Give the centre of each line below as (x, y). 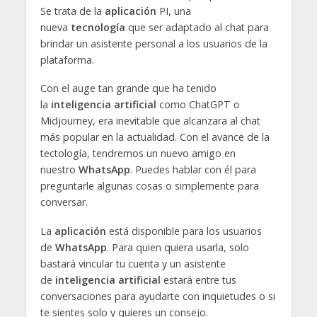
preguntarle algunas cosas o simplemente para (149, 186)
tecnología (98, 27)
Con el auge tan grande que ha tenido (128, 88)
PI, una (173, 11)
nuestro (59, 170)
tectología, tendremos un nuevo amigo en (138, 154)
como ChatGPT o (198, 105)
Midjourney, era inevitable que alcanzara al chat (150, 121)
